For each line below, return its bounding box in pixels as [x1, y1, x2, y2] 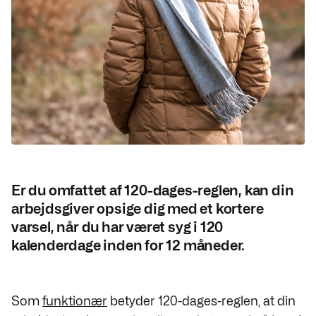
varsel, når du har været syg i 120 [11, 219, 224, 236]
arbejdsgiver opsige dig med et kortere [11, 200, 264, 217]
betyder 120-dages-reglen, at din [107, 293, 296, 308]
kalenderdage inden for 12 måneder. [11, 237, 245, 254]
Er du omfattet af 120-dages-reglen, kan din [11, 182, 294, 199]
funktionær [42, 293, 107, 308]
